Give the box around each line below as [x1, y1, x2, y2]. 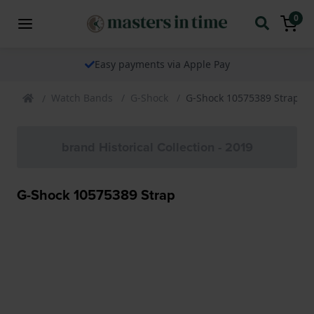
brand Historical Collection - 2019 [61, 137, 253, 156]
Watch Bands [51, 90, 113, 104]
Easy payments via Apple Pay [94, 57, 230, 71]
